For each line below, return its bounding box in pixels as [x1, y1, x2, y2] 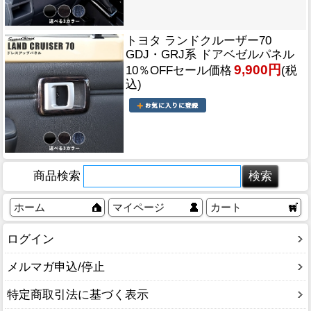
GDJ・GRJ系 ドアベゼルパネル [126, 48, 294, 62]
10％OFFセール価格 [126, 64, 232, 78]
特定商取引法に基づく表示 [7, 288, 149, 302]
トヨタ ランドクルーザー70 [126, 34, 271, 48]
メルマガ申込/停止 [7, 260, 105, 274]
